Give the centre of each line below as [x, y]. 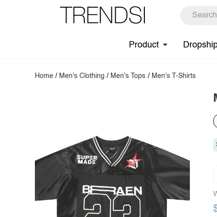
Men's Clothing [82, 76]
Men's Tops [128, 76]
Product [144, 45]
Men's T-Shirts [173, 76]
